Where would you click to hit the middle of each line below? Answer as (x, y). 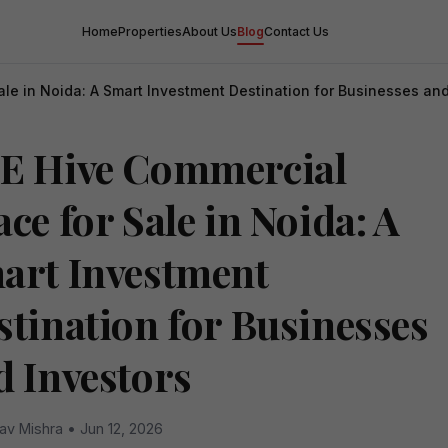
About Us (209, 31)
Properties (150, 31)
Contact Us (296, 31)
